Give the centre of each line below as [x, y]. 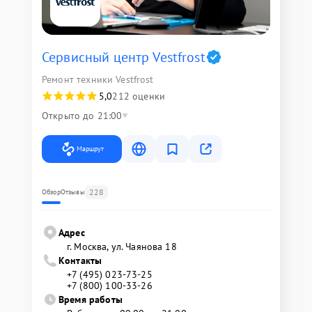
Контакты [80, 260]
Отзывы [72, 192]
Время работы [91, 299]
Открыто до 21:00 [82, 116]
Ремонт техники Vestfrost [98, 79]
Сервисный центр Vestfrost [124, 57]
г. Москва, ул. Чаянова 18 [122, 247]
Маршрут [90, 149]
